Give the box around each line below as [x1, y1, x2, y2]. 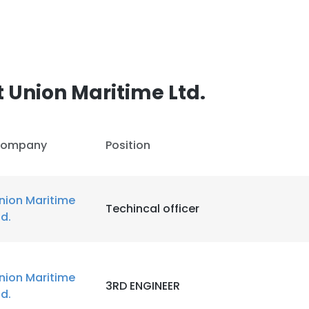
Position [106, 137, 150, 153]
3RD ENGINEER [106, 278, 180, 294]
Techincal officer [106, 201, 199, 217]
